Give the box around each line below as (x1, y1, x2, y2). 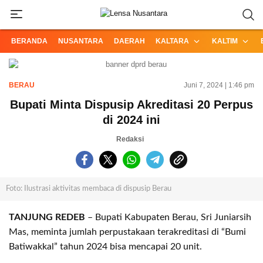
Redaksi (116, 135, 144, 143)
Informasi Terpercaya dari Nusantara (72, 16, 195, 25)
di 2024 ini (103, 113, 160, 126)
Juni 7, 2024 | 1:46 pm (184, 81, 254, 89)
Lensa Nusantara (105, 16, 163, 25)
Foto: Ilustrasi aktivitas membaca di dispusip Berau (6, 185, 171, 193)
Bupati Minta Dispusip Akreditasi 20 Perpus (10, 98, 253, 111)
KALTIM (212, 37, 238, 45)
